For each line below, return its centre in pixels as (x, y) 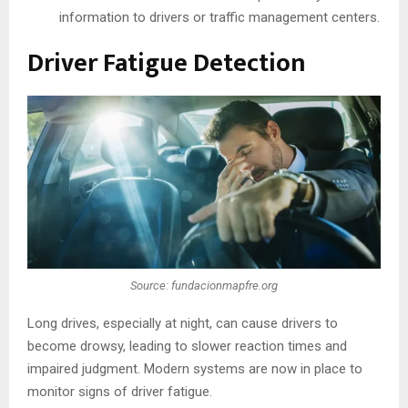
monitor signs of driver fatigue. (120, 391)
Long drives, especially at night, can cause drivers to (183, 323)
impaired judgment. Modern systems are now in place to (195, 368)
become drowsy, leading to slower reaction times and (187, 346)
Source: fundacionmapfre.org (204, 286)
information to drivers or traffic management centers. (219, 17)
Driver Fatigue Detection (167, 63)
